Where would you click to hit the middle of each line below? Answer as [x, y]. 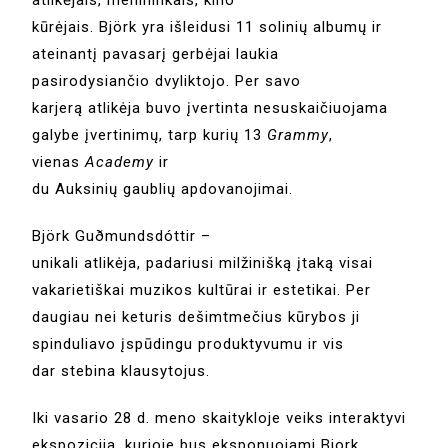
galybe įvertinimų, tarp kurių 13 [150, 135]
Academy [120, 162]
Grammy [298, 135]
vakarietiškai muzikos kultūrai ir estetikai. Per [202, 290]
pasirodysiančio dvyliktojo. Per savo [167, 81]
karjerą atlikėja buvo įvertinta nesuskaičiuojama [210, 108]
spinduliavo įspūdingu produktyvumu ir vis [188, 344]
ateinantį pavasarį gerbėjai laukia [156, 54]
